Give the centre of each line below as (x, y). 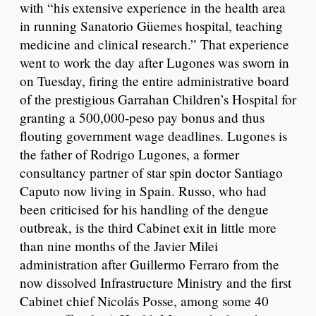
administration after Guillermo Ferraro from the (150, 265)
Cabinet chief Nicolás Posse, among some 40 (144, 301)
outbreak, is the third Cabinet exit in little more (148, 228)
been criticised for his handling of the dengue (144, 209)
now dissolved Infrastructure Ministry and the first (156, 283)
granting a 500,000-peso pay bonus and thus (142, 118)
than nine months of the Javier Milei (119, 246)
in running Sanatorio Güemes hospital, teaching (151, 26)
